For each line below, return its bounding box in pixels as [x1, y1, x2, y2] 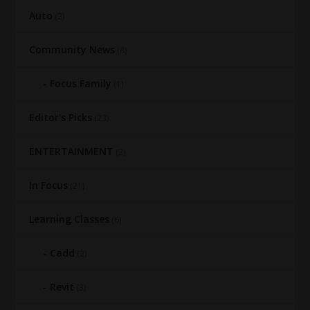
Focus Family [50, 77, 112, 91]
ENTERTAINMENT [29, 145, 114, 158]
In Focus [29, 179, 69, 192]
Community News [29, 43, 116, 57]
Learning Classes [29, 212, 110, 226]
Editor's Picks [29, 111, 93, 125]
